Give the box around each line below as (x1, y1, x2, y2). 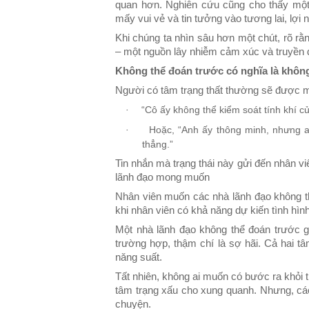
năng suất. (115, 251, 162, 263)
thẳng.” (142, 138, 173, 150)
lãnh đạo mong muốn (115, 171, 210, 183)
